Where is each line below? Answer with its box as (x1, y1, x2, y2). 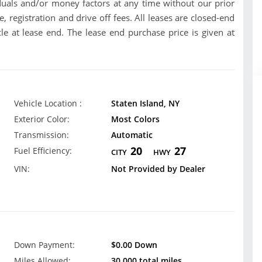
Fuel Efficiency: (14, 145, 72, 156)
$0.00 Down (111, 239, 157, 251)
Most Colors (111, 113, 160, 125)
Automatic (111, 129, 153, 140)
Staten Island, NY (111, 98, 180, 109)
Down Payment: (14, 239, 75, 251)
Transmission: (14, 129, 69, 140)
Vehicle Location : (14, 98, 82, 109)
